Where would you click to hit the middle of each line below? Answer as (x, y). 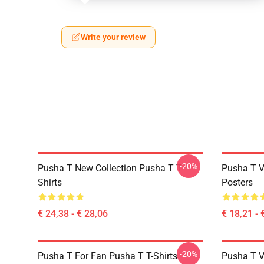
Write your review (113, 37)
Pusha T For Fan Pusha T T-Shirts (108, 256)
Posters (237, 182)
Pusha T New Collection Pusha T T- (110, 168)
